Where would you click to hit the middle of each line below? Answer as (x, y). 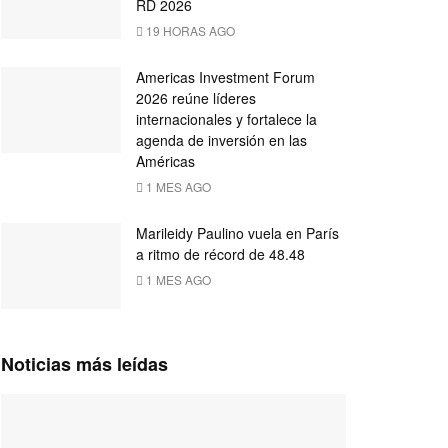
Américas (165, 161)
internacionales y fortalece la (226, 119)
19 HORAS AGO (189, 31)
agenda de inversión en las (221, 140)
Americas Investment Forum (225, 77)
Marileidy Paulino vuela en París (237, 233)
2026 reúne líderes (196, 98)
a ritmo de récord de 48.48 (220, 254)
